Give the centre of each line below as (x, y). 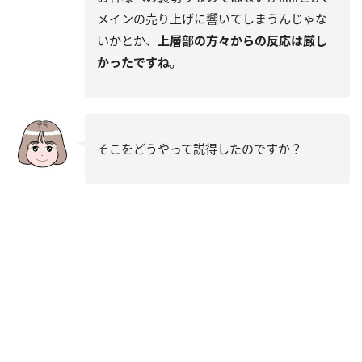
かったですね (133, 63)
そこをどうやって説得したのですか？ (200, 149)
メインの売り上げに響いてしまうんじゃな (212, 19)
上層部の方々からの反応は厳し (242, 41)
